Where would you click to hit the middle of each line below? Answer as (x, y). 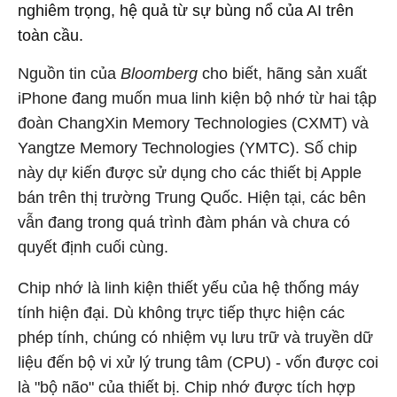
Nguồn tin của (69, 74)
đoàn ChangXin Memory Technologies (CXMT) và (193, 123)
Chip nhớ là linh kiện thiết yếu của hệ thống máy (188, 288)
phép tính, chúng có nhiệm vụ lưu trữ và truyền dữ (195, 338)
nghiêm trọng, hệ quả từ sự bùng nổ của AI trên (186, 11)
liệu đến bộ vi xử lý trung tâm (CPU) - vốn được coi (198, 362)
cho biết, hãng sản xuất (284, 74)
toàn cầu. (51, 35)
